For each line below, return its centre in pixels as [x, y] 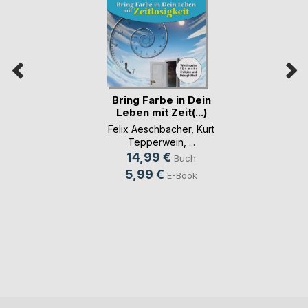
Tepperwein [155, 142]
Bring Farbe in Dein [161, 100]
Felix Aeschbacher [150, 129]
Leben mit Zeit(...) [161, 112]
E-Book [182, 175]
